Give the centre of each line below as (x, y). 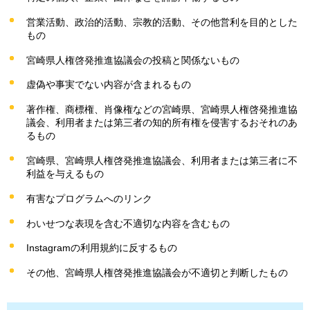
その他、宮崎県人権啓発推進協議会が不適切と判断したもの (157, 273)
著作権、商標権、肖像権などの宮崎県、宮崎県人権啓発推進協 (162, 110)
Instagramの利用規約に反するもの (102, 248)
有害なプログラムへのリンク (89, 198)
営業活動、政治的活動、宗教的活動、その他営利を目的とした (162, 22)
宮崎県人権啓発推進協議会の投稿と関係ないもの (133, 60)
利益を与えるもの (65, 173)
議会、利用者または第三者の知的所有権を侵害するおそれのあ (162, 123)
